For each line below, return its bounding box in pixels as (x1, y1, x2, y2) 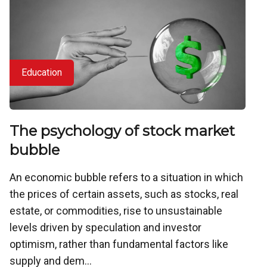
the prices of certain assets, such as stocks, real (10, 188, 238, 201)
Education (21, 67, 62, 79)
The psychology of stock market (10, 122, 235, 140)
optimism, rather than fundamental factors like (10, 238, 228, 251)
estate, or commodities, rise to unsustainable (10, 204, 222, 218)
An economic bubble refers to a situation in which (10, 171, 243, 184)
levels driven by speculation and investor (10, 221, 201, 234)
